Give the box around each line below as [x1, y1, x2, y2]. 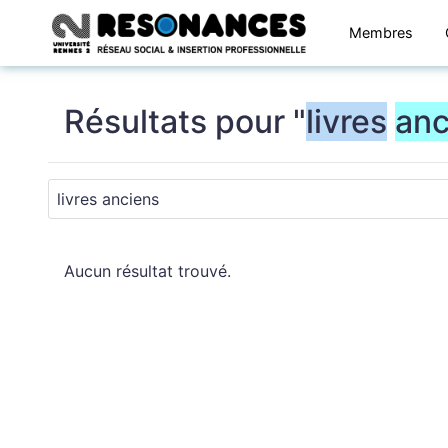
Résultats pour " [64, 102, 306, 141]
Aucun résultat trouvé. [64, 261, 231, 281]
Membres [349, 24, 413, 41]
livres [306, 102, 387, 141]
